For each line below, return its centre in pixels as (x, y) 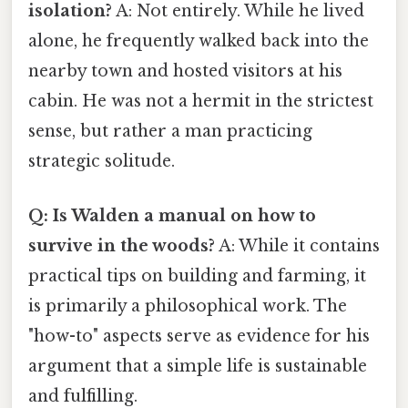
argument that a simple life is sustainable (198, 366)
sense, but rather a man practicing (170, 132)
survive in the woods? (122, 245)
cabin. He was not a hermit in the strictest (201, 102)
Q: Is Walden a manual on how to (172, 215)
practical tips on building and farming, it (197, 275)
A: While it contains (297, 245)
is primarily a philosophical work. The (188, 306)
